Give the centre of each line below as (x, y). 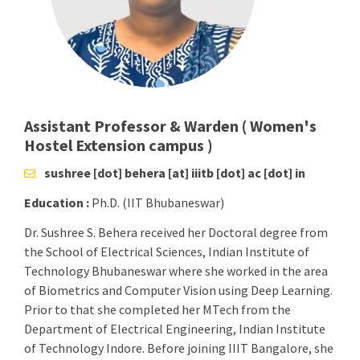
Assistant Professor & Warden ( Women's (170, 126)
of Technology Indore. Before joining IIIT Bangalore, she (179, 348)
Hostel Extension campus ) (119, 145)
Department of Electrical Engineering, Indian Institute (175, 328)
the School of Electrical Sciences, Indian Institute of (167, 251)
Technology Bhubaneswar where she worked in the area (176, 270)
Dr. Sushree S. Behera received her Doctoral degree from (176, 232)
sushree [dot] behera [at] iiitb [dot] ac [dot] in (175, 173)
